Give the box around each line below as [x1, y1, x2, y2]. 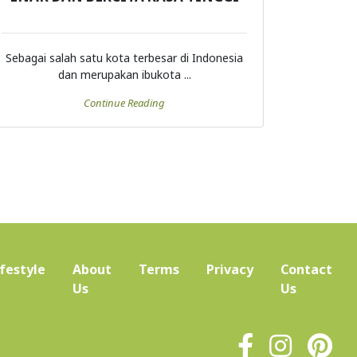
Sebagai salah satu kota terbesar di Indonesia [6, 50, 243, 66]
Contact [280, 261, 332, 279]
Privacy [206, 261, 253, 279]
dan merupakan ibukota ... [57, 67, 191, 83]
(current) [88, 279, 146, 297]
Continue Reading [84, 96, 165, 111]
